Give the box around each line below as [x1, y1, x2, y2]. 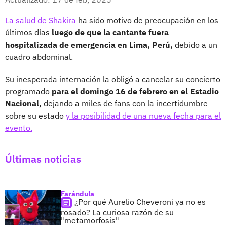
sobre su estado [5, 110, 66, 121]
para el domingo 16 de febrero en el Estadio [52, 86, 219, 96]
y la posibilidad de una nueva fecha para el [66, 110, 221, 121]
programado [5, 86, 52, 96]
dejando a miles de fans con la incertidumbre [42, 98, 208, 108]
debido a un [173, 39, 217, 50]
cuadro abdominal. [5, 51, 73, 62]
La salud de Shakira [5, 15, 78, 25]
